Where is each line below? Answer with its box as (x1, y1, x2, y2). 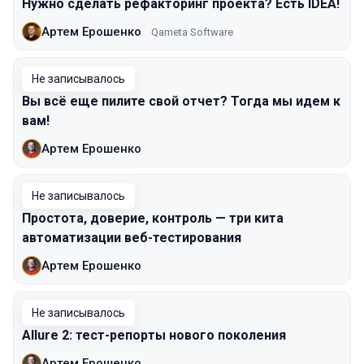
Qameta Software (151, 25, 233, 38)
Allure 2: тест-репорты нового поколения (22, 327, 286, 343)
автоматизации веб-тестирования (22, 230, 241, 245)
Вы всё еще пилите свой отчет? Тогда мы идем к (22, 93, 340, 109)
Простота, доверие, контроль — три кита (22, 210, 284, 226)
